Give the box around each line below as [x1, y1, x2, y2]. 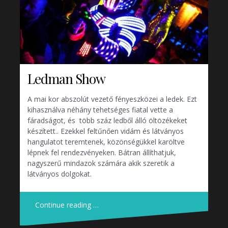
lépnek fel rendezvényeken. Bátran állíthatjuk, [27, 148, 176, 158]
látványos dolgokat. [27, 169, 92, 179]
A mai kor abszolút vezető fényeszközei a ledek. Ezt [27, 94, 197, 104]
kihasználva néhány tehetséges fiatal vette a [27, 105, 173, 115]
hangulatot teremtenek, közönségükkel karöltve [27, 137, 185, 147]
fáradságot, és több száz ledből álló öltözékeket [27, 116, 187, 126]
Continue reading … [35, 200, 99, 210]
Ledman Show [27, 70, 105, 88]
